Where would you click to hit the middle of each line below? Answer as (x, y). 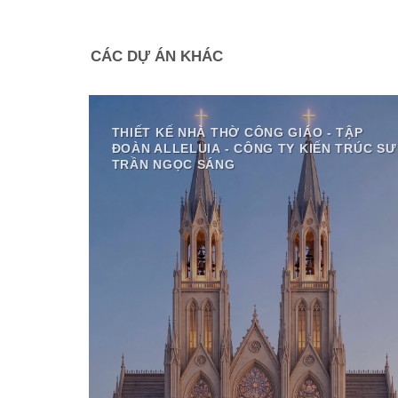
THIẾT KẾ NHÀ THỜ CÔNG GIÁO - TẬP (237, 133)
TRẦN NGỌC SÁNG (173, 165)
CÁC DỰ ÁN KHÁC (157, 56)
